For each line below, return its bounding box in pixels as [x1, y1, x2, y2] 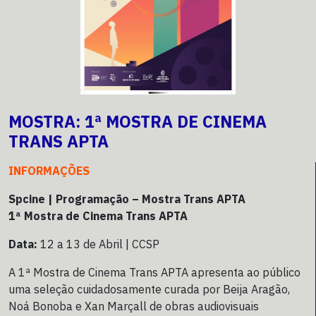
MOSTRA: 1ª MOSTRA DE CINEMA [8, 111, 267, 133]
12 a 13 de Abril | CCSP [37, 237, 159, 252]
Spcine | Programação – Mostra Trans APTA [8, 192, 245, 207]
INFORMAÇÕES [8, 164, 90, 178]
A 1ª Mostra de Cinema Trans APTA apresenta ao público [8, 265, 300, 280]
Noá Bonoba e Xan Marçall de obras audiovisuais [8, 299, 259, 314]
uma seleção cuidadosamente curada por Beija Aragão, [8, 282, 290, 297]
